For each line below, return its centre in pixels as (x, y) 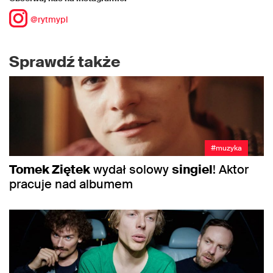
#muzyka (226, 148)
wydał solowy (131, 169)
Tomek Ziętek (50, 169)
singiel (192, 169)
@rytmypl (49, 19)
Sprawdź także (65, 62)
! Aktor (231, 169)
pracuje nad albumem (71, 184)
